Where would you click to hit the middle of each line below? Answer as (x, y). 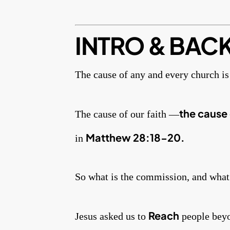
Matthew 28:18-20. (135, 138)
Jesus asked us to (112, 216)
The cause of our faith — (127, 114)
